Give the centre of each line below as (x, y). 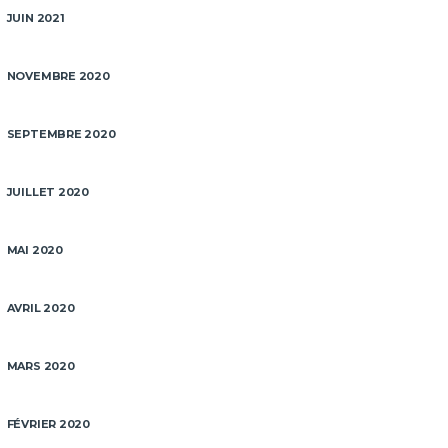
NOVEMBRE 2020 (58, 76)
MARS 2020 (40, 366)
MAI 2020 (34, 250)
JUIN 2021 (35, 18)
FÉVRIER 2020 (48, 424)
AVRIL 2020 (40, 308)
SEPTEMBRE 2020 (61, 134)
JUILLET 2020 (48, 192)
